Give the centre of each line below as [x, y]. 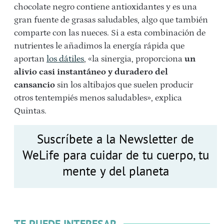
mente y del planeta [115, 171]
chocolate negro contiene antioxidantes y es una [105, 7]
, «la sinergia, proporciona [134, 59]
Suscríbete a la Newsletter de [115, 139]
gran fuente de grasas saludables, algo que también [111, 20]
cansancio [34, 85]
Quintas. [30, 111]
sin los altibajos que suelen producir [124, 85]
